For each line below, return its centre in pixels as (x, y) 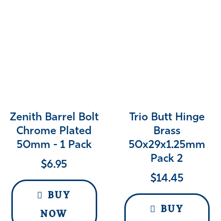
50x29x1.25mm (167, 145)
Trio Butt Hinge (167, 117)
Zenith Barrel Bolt (54, 117)
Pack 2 (167, 159)
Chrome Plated (54, 131)
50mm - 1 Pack (54, 145)
